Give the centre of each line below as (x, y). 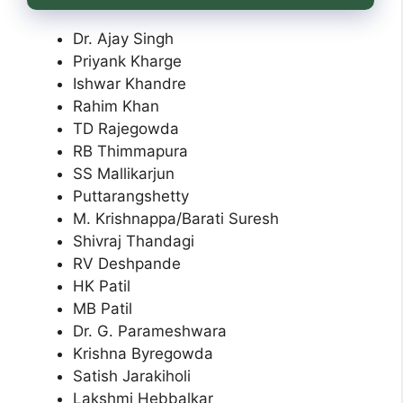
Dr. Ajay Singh (123, 39)
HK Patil (102, 287)
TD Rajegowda (126, 129)
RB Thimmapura (130, 152)
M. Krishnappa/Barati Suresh (176, 219)
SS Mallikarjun (124, 174)
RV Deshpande (127, 264)
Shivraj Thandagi (134, 242)
